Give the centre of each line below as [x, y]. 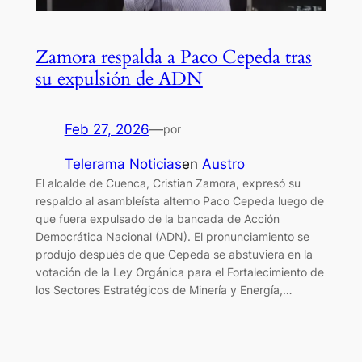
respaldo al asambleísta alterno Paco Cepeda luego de [179, 200]
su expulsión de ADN [119, 78]
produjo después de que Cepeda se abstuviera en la [174, 254]
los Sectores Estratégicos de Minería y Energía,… [164, 289]
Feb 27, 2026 [107, 129]
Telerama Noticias [123, 164]
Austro [223, 164]
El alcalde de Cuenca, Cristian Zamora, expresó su [168, 183]
